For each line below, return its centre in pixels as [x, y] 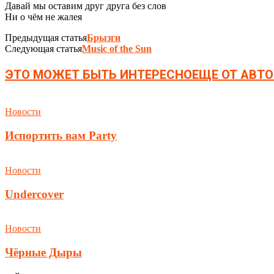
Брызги [104, 37]
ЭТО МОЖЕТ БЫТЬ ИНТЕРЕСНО [98, 75]
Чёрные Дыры [43, 252]
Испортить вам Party [61, 136]
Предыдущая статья [46, 37]
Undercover [34, 194]
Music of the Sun [117, 48]
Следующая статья [43, 48]
